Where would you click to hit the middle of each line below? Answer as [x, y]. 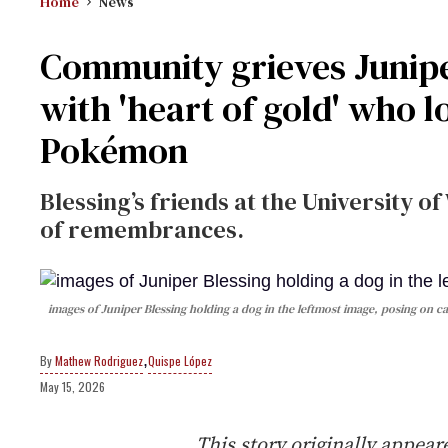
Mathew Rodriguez [99, 361]
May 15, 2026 [72, 387]
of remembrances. [142, 229]
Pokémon [114, 150]
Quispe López [180, 361]
